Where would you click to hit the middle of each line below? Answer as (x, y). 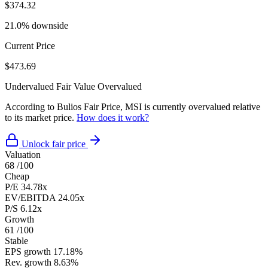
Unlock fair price (54, 144)
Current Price (30, 45)
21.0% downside (36, 25)
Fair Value (76, 86)
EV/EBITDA (30, 197)
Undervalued (29, 86)
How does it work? (113, 117)
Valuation (23, 154)
